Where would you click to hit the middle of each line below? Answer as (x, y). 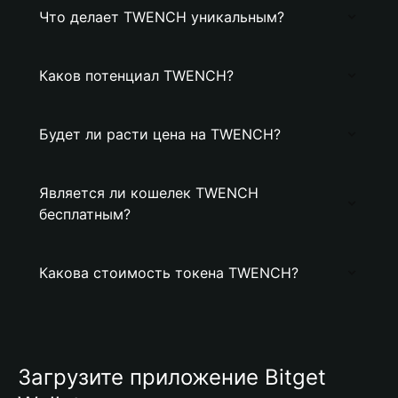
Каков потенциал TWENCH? (136, 76)
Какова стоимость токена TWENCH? (169, 273)
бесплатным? (85, 214)
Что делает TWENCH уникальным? (162, 17)
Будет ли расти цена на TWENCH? (160, 134)
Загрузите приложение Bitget (172, 377)
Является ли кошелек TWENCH (149, 193)
